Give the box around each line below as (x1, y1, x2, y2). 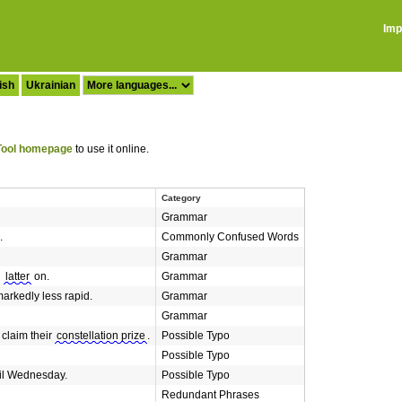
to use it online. (73, 143, 149, 155)
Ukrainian (26, 79, 75, 92)
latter (5, 270, 30, 283)
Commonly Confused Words (162, 231, 299, 243)
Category (162, 193, 201, 203)
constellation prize (57, 329, 145, 342)
